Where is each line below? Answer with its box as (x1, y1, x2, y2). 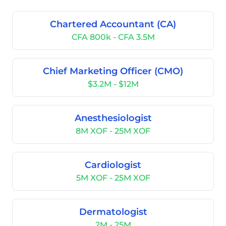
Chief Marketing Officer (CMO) (43, 66, 183, 77)
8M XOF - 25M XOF (76, 126, 150, 136)
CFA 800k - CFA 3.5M (71, 32, 155, 42)
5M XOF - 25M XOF (76, 173, 150, 183)
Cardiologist (85, 159, 141, 171)
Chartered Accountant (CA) (50, 19, 176, 30)
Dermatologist (79, 206, 147, 217)
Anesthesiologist (74, 112, 152, 124)
